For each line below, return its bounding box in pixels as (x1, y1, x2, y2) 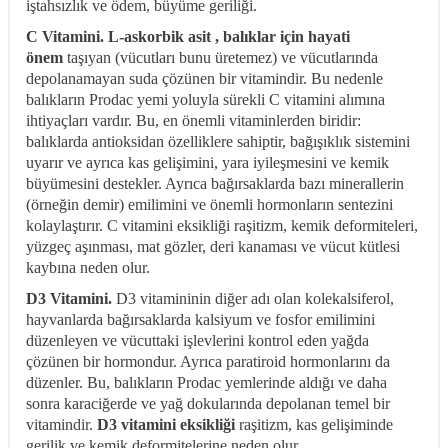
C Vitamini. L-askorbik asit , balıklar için (26, 28, 308, 46)
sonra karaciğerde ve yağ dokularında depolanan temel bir (26, 395, 390, 413)
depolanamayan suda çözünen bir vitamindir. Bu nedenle (26, 70, 383, 88)
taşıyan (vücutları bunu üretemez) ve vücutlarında (63, 49, 378, 67)
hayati (308, 28, 350, 46)
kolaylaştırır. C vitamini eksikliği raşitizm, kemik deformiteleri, (26, 217, 418, 235)
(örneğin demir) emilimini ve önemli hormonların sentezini (26, 196, 393, 214)
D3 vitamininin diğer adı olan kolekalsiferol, (112, 290, 394, 308)
